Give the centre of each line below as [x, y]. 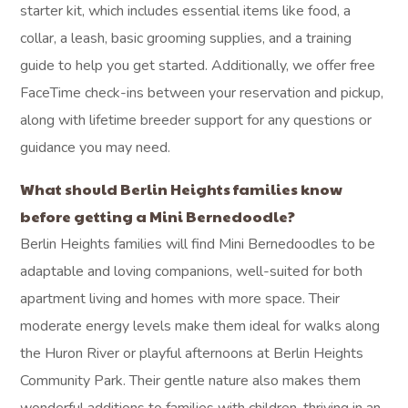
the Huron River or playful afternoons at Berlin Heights [192, 353]
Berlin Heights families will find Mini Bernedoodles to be [198, 244]
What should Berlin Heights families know [182, 189]
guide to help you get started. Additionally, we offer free [198, 66]
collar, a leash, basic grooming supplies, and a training [186, 38]
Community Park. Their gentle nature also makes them [191, 381]
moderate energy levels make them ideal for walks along [200, 326]
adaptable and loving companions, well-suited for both [192, 271]
